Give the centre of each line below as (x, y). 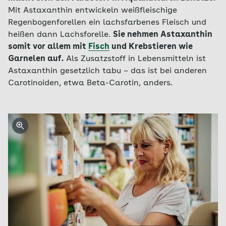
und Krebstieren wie (151, 47)
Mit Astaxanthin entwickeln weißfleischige (93, 11)
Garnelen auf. (36, 59)
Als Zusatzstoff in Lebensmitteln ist (135, 59)
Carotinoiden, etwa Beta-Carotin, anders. (90, 83)
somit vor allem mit (48, 47)
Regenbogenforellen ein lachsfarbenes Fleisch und (107, 23)
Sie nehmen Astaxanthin (163, 35)
